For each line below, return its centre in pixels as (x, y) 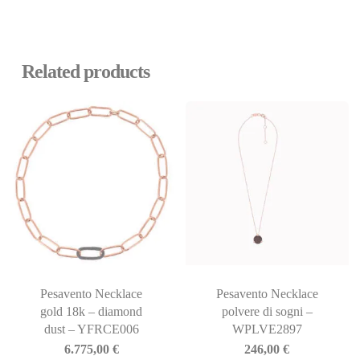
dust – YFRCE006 (91, 329)
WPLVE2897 (267, 329)
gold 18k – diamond (92, 311)
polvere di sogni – (267, 311)
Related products (85, 71)
